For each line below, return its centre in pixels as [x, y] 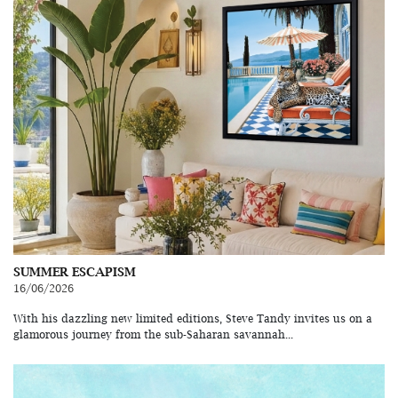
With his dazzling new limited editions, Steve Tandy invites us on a [193, 319]
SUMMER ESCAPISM [75, 272]
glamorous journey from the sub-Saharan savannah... [153, 335]
